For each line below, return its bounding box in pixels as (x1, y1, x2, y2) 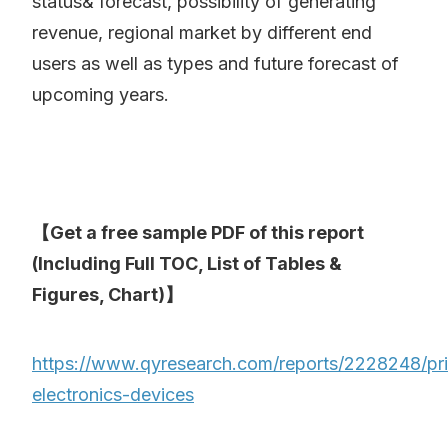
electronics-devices (32, 384, 194, 406)
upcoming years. (32, 84, 169, 106)
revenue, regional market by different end (32, 22, 372, 44)
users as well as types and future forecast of (32, 53, 399, 75)
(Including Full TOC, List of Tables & (32, 253, 342, 275)
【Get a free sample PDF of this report (32, 222, 364, 244)
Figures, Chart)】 (32, 284, 187, 306)
